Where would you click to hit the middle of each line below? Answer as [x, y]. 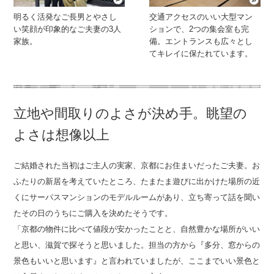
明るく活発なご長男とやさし [65, 17]
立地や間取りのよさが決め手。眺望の [131, 114]
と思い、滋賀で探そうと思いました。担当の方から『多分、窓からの [137, 245]
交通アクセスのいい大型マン [201, 17]
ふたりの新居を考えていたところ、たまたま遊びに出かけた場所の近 [137, 182]
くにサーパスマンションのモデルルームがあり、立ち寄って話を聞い [137, 198]
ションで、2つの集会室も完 [199, 29]
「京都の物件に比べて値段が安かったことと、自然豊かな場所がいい [137, 229]
